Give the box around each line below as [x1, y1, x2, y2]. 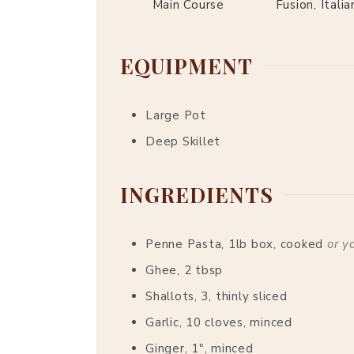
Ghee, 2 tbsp [145, 262, 223, 279]
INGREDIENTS [120, 181, 273, 209]
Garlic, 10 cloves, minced [145, 314, 292, 331]
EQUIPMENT [120, 51, 253, 80]
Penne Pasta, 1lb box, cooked [145, 236, 323, 253]
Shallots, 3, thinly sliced [145, 288, 288, 305]
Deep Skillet [145, 133, 220, 149]
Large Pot [145, 107, 206, 123]
